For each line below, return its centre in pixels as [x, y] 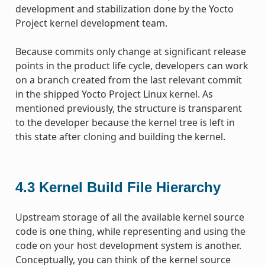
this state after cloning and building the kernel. [120, 136]
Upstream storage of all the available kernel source [130, 217]
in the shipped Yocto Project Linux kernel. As [114, 94]
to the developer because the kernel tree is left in [125, 122]
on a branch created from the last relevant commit [128, 80]
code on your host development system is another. [128, 245]
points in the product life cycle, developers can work [132, 65]
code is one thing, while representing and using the [130, 231]
